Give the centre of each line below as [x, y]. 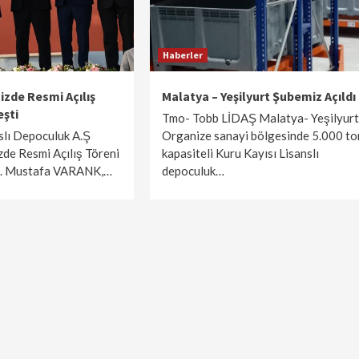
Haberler [182, 55]
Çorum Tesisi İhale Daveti [158, 16]
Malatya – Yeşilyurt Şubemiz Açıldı [258, 96]
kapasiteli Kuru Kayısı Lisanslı [240, 153]
